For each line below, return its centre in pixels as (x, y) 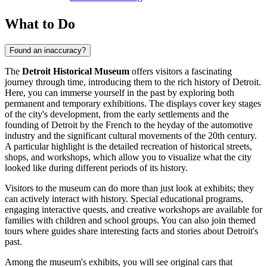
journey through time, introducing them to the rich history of (119, 82)
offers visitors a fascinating (181, 71)
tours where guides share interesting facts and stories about (116, 231)
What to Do (40, 24)
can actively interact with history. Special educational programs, (124, 198)
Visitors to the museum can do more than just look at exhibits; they (129, 188)
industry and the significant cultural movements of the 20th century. (131, 135)
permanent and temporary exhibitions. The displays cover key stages (133, 103)
